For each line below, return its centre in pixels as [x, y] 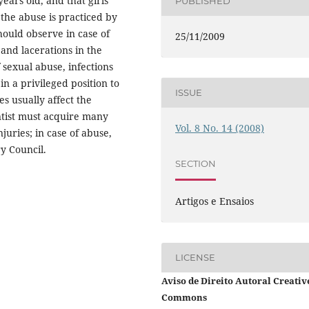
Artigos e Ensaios [215, 201]
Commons [184, 297]
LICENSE [196, 258]
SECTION [196, 164]
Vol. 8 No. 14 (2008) [220, 128]
